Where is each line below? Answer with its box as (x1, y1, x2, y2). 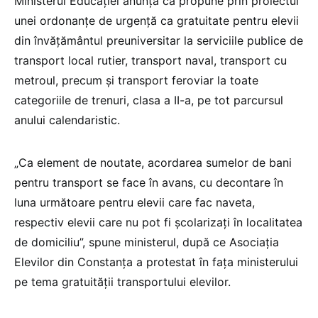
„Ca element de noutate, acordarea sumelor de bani (14, 155, 292, 170)
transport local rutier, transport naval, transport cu (14, 53, 287, 67)
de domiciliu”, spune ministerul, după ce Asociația (14, 234, 279, 249)
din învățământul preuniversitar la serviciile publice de (14, 33, 303, 48)
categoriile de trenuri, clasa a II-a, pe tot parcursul (14, 92, 283, 107)
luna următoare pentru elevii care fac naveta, (14, 194, 255, 209)
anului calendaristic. (14, 112, 120, 127)
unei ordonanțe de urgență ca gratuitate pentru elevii (14, 13, 299, 28)
